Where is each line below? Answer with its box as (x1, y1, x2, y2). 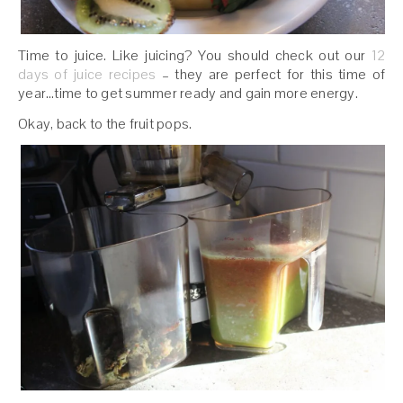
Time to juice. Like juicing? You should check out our (18, 46, 372, 66)
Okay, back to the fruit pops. (18, 114, 193, 134)
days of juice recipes (18, 65, 157, 85)
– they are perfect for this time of (156, 65, 386, 85)
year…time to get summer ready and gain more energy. (18, 84, 358, 103)
